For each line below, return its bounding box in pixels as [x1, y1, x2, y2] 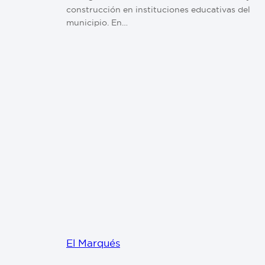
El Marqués [66, 236, 120, 249]
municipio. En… [66, 17, 128, 28]
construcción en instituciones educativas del [66, 4, 250, 15]
